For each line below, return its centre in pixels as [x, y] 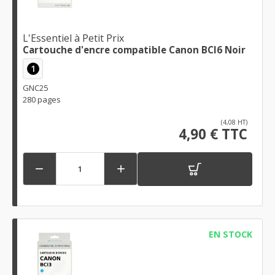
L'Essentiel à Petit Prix [73, 38]
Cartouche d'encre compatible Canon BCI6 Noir [134, 50]
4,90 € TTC [213, 134]
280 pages [42, 99]
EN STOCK [230, 234]
